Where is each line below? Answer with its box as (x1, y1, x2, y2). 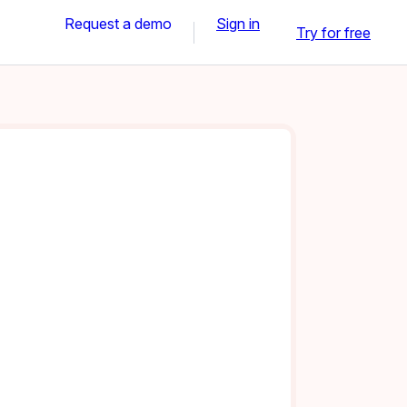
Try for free (296, 23, 371, 42)
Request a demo (65, 14, 172, 33)
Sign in (216, 14, 260, 33)
